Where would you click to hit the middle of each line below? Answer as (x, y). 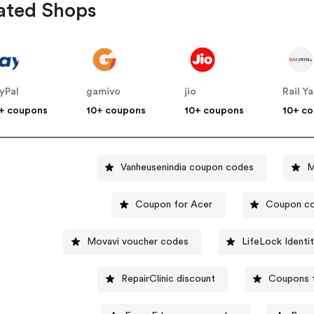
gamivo (104, 92)
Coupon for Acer (173, 204)
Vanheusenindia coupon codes (187, 167)
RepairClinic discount (168, 279)
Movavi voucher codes (138, 241)
